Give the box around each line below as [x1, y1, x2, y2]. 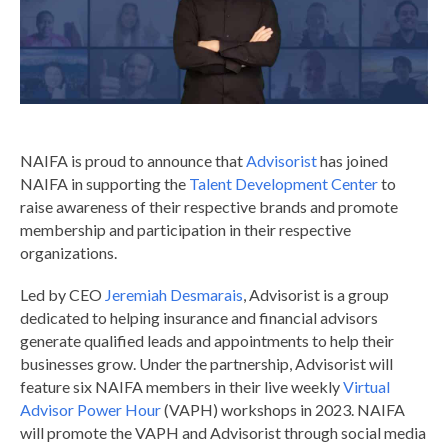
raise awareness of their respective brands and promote [20, 196, 398, 216]
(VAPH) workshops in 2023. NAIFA [161, 399, 405, 419]
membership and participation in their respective [20, 219, 351, 239]
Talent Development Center [189, 173, 378, 193]
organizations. [20, 242, 117, 262]
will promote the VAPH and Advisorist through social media [20, 422, 426, 442]
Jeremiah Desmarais [105, 284, 243, 304]
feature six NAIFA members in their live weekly [20, 376, 343, 396]
